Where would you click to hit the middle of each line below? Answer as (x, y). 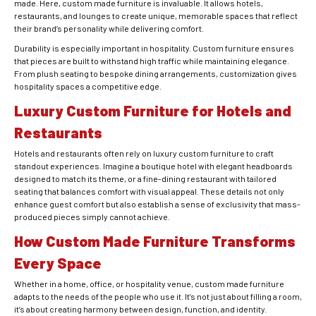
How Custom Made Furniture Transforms (155, 241)
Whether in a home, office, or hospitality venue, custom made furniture (149, 284)
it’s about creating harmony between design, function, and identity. (140, 309)
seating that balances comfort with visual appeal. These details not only (149, 192)
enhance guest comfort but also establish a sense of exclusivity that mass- (157, 204)
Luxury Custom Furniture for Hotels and (153, 111)
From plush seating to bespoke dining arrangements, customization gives (156, 74)
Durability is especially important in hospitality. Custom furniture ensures (154, 48)
